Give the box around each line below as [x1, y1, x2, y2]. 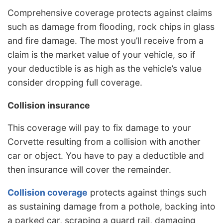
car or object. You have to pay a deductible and [7, 150, 204, 161]
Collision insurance [7, 100, 90, 111]
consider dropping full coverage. [7, 77, 142, 88]
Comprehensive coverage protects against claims [7, 7, 212, 18]
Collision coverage [7, 187, 88, 198]
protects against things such [88, 187, 207, 198]
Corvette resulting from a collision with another [7, 136, 201, 147]
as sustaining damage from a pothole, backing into [7, 201, 216, 212]
